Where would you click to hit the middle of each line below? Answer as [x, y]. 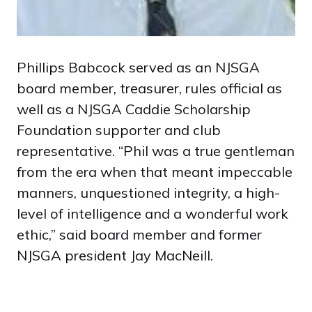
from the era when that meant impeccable [155, 172]
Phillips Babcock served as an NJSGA [138, 67]
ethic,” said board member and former [139, 234]
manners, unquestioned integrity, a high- [148, 193]
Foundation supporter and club [119, 130]
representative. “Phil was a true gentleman [156, 151]
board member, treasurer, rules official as [149, 88]
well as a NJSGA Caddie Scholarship [134, 109]
